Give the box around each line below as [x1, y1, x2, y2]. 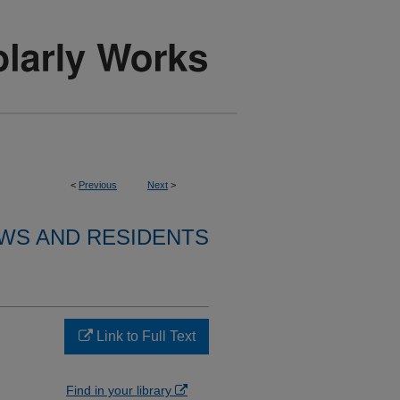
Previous [79, 179, 117, 190]
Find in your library [66, 383, 175, 397]
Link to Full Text [92, 329, 196, 344]
